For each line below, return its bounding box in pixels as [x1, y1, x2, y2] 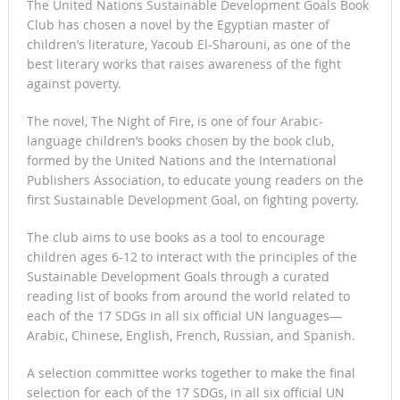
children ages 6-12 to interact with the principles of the [26, 248, 357, 266]
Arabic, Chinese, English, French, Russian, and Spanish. [26, 327, 355, 345]
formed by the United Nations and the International [26, 152, 337, 170]
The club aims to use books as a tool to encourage [26, 229, 325, 246]
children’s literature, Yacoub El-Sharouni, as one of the [26, 36, 351, 54]
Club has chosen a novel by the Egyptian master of [26, 16, 329, 34]
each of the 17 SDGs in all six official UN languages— [26, 307, 342, 325]
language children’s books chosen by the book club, [26, 132, 334, 150]
